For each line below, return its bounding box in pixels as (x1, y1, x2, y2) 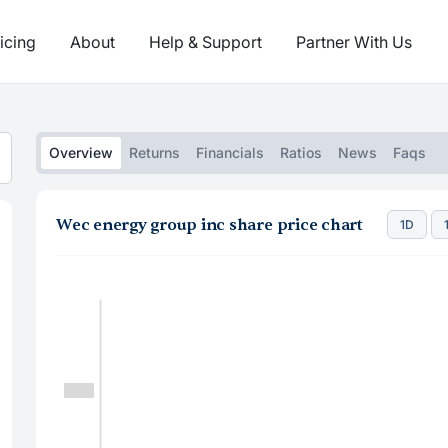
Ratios (280, 144, 322, 161)
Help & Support (149, 31, 262, 52)
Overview (49, 144, 113, 161)
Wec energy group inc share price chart (56, 214, 363, 235)
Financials (196, 144, 264, 161)
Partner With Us (296, 31, 412, 52)
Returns (129, 144, 180, 161)
